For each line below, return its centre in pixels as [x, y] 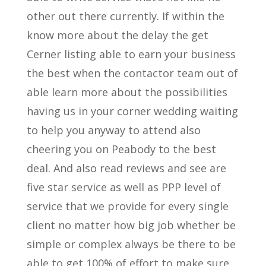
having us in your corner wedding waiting [132, 111]
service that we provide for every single [127, 206]
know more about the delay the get [117, 35]
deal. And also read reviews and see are [126, 168]
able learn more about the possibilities [127, 92]
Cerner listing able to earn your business [131, 54]
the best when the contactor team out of [132, 73]
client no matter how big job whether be [131, 225]
